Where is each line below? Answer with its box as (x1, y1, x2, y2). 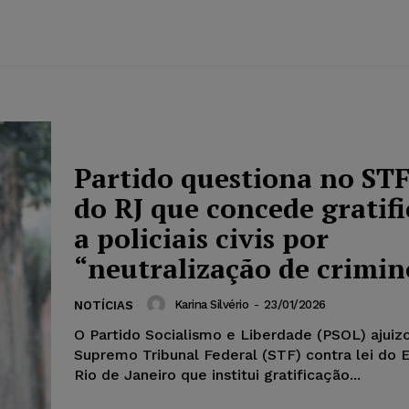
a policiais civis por (74, 220, 329, 257)
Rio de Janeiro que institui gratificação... (74, 366, 361, 384)
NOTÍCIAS (74, 299, 133, 313)
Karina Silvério (173, 297, 248, 311)
